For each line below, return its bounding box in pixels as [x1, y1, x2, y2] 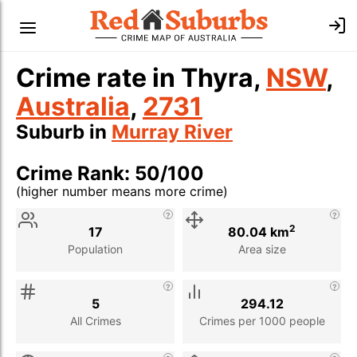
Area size [237, 241, 286, 256]
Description [84, 201, 157, 217]
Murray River [112, 120, 233, 143]
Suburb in [16, 120, 112, 143]
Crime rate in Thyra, [16, 62, 266, 93]
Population [68, 241, 123, 256]
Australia [16, 91, 130, 122]
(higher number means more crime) [16, 183, 228, 199]
